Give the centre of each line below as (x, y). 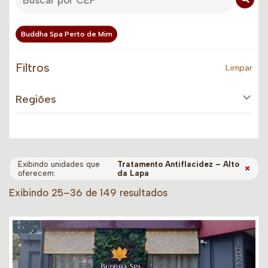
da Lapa (133, 173)
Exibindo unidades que (59, 164)
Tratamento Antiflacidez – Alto (179, 164)
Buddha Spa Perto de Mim (66, 34)
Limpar (239, 67)
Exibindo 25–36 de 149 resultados (88, 192)
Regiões (36, 99)
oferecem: (37, 173)
